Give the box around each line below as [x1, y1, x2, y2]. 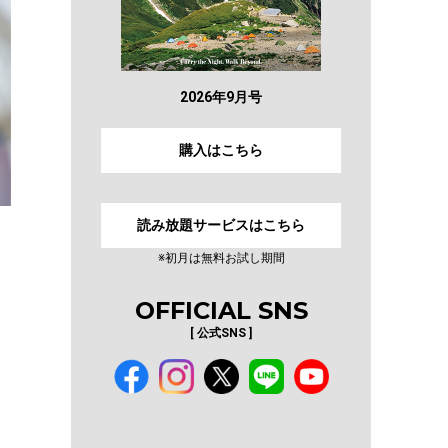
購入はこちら [179, 141, 263, 158]
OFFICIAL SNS [134, 295, 308, 325]
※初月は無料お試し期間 [157, 250, 285, 265]
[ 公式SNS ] [190, 325, 252, 340]
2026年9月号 [180, 88, 262, 105]
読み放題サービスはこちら [137, 216, 305, 233]
